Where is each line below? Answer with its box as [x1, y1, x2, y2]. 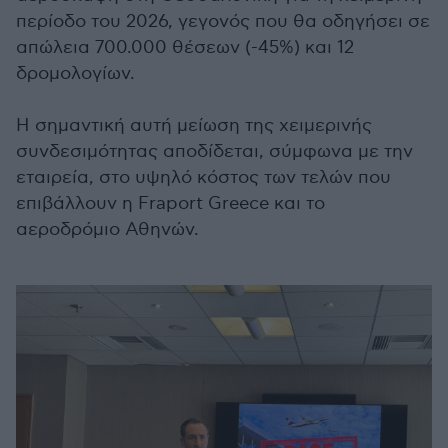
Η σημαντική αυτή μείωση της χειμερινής [16, 115, 372, 136]
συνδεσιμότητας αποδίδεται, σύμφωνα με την [16, 141, 413, 162]
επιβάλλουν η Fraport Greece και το [16, 193, 325, 214]
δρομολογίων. [16, 63, 135, 84]
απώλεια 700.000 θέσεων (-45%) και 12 [16, 37, 354, 58]
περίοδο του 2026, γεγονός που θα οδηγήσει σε [16, 11, 430, 32]
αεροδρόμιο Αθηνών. [16, 219, 199, 240]
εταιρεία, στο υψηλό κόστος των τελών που [16, 167, 391, 188]
